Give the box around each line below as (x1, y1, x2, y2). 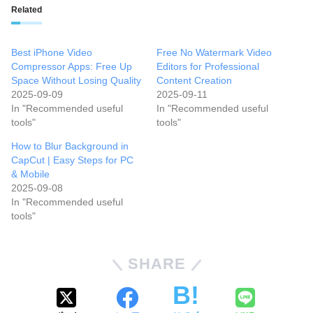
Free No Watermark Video (156, 47, 272, 59)
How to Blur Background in (11, 140, 129, 152)
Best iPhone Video (11, 47, 92, 59)
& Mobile (11, 168, 50, 180)
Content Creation (156, 75, 232, 87)
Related (11, 5, 42, 15)
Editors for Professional (156, 61, 259, 73)
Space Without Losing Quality (11, 75, 141, 87)
